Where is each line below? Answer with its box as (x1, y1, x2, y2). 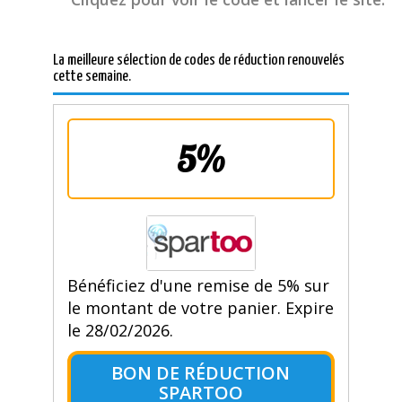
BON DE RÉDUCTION (111, 361, 291, 386)
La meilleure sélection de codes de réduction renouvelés (52, 53, 345, 69)
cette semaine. (52, 69, 131, 85)
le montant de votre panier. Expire (66, 297, 334, 319)
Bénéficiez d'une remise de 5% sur (66, 275, 329, 297)
